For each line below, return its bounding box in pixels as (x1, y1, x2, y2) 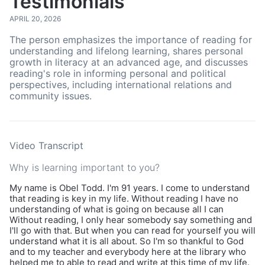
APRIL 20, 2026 (9, 14, 61, 23)
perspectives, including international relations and (9, 79, 232, 91)
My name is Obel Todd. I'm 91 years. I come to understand (9, 182, 250, 193)
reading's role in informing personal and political (9, 67, 226, 79)
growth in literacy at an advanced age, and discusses (9, 56, 248, 68)
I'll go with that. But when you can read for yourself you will (9, 225, 256, 236)
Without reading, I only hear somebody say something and (9, 214, 252, 225)
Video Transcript (9, 140, 83, 151)
